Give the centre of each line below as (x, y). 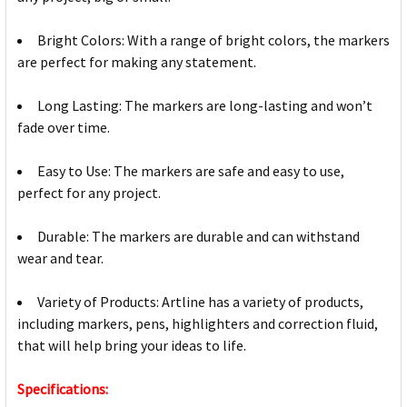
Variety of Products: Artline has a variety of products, (200, 302)
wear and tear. (60, 258)
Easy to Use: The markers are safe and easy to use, (191, 171)
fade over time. (64, 128)
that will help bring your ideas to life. (132, 346)
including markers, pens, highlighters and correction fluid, (198, 324)
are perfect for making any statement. (137, 62)
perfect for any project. (89, 193)
